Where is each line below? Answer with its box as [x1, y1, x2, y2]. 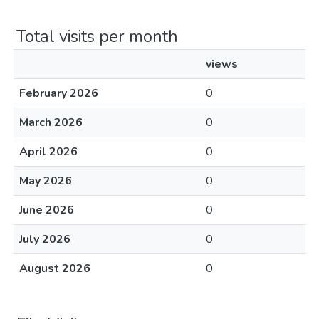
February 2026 [19, 85, 98, 101]
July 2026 [19, 231, 70, 247]
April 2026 [19, 144, 78, 159]
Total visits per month [16, 25, 178, 48]
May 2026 [19, 173, 72, 189]
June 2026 [19, 202, 74, 218]
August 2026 [19, 261, 90, 276]
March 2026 [19, 115, 83, 130]
